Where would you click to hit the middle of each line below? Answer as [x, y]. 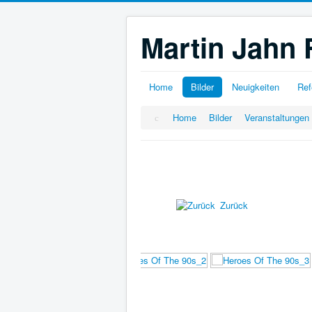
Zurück [234, 205]
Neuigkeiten [256, 87]
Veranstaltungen [277, 117]
